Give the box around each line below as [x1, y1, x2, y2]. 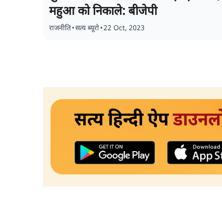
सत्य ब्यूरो [75, 24, 99, 33]
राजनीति [49, 24, 71, 33]
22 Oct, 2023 [104, 24, 145, 33]
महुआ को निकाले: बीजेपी [49, 4, 157, 20]
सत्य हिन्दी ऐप [74, 108, 173, 133]
